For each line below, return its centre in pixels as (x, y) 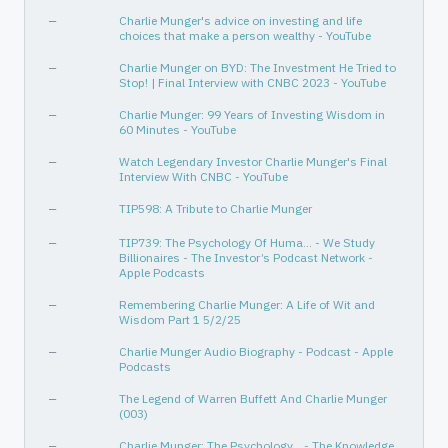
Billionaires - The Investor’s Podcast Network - (246, 257)
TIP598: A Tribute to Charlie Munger (215, 208)
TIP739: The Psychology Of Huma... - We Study (247, 242)
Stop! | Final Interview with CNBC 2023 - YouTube (252, 82)
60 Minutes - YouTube (177, 129)
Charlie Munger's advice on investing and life (240, 20)
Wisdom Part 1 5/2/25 (180, 319)
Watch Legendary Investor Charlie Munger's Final (253, 161)
